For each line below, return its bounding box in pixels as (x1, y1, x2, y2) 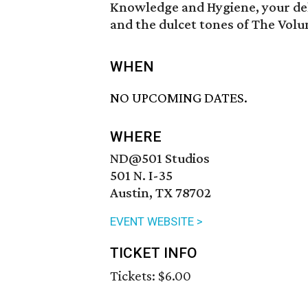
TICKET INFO (110, 245, 197, 262)
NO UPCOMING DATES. (110, 89, 247, 107)
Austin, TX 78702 (110, 184, 211, 201)
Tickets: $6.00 (110, 267, 191, 285)
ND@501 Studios (110, 150, 210, 167)
